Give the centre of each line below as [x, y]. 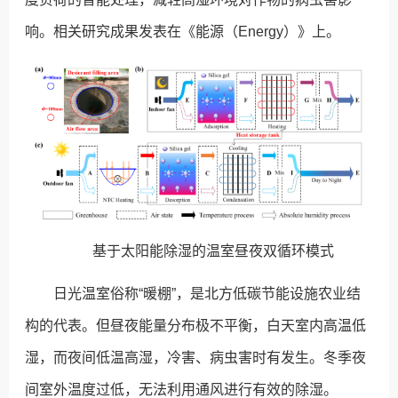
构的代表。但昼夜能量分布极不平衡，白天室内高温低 [196, 325]
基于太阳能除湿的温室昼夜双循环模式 [213, 251]
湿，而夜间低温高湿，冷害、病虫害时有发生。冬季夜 [196, 357]
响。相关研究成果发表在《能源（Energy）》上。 [183, 32]
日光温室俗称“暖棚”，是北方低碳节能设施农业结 [207, 293]
